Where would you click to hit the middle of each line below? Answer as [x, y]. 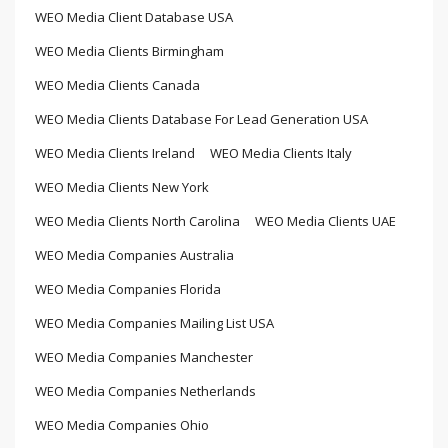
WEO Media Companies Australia [134, 255]
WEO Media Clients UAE [325, 221]
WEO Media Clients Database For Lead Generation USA [201, 119]
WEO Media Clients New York [122, 187]
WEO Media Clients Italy [281, 153]
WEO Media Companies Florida [128, 289]
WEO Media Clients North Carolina [137, 221]
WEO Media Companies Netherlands [145, 391]
